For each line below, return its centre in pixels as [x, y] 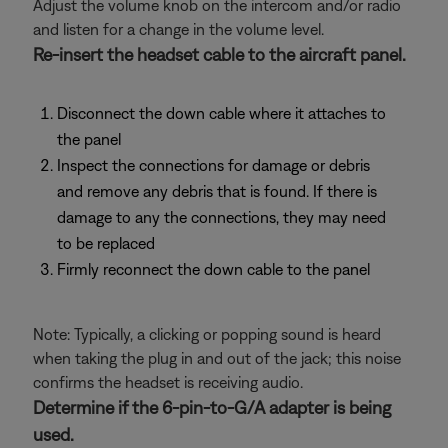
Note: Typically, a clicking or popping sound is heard [207, 334]
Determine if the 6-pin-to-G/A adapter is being [212, 407]
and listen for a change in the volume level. [178, 29]
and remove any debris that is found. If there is [217, 191]
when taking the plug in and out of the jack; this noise [217, 358]
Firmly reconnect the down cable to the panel [213, 269]
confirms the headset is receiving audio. [168, 382]
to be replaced [106, 243]
